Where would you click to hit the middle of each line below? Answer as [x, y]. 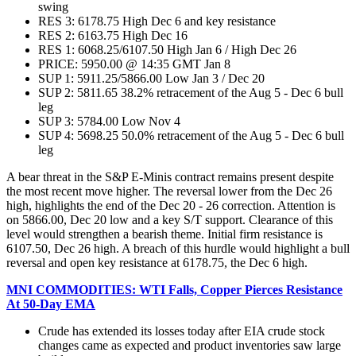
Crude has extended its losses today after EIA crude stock [182, 331]
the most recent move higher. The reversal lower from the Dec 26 [169, 191]
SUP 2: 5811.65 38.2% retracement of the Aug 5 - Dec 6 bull [191, 92]
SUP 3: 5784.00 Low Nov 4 [109, 121]
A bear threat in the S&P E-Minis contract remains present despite [170, 176]
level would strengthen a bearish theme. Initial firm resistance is [164, 234]
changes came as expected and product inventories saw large [190, 345]
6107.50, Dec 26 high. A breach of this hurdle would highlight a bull [178, 248]
